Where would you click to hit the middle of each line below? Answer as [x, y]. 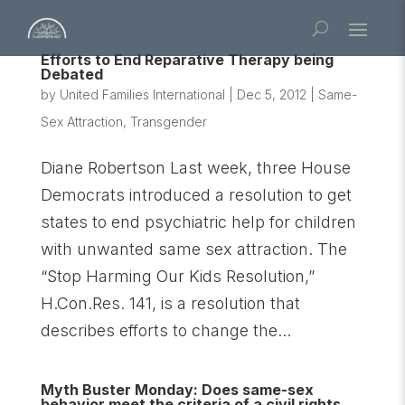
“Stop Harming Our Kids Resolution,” [177, 276]
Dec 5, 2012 [271, 94]
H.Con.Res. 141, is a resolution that [170, 303]
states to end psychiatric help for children [198, 222]
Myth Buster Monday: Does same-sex [177, 390]
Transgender [168, 122]
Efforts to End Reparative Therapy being [187, 60]
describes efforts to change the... [165, 330]
